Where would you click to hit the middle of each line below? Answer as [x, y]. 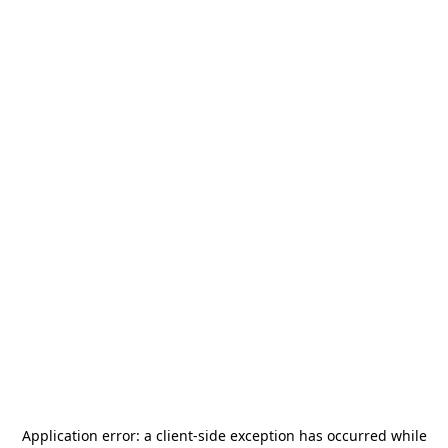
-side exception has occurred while [309, 435]
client [174, 435]
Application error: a [88, 435]
